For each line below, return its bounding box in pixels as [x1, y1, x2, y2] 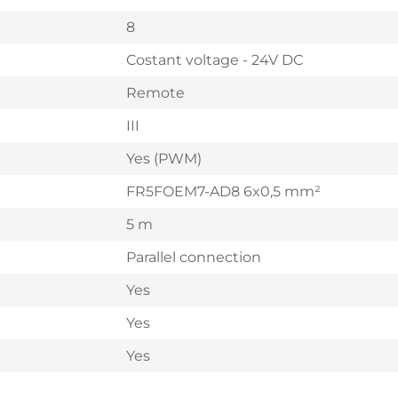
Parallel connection [126, 248, 261, 267]
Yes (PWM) [126, 149, 202, 168]
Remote [126, 84, 185, 102]
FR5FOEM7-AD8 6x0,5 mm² [126, 182, 321, 201]
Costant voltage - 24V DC [126, 51, 303, 69]
